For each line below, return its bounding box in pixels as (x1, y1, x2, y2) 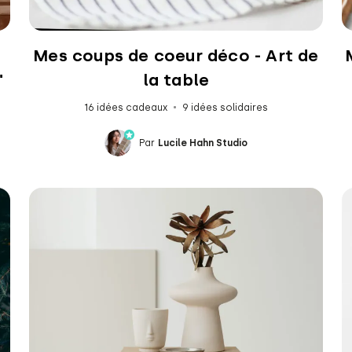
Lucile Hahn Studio (157, 137, 247, 148)
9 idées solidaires (181, 101, 268, 113)
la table (142, 69, 210, 90)
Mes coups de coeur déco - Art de (33, 45, 319, 65)
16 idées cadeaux (83, 101, 167, 113)
